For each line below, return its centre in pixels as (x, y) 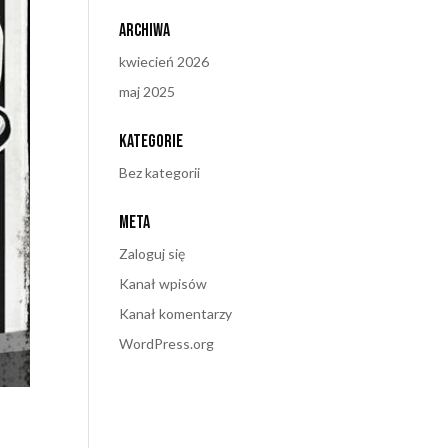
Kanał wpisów (163, 283)
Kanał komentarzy (176, 313)
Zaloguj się (152, 253)
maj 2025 (147, 91)
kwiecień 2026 (164, 61)
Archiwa (145, 30)
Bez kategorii (160, 172)
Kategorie (151, 141)
